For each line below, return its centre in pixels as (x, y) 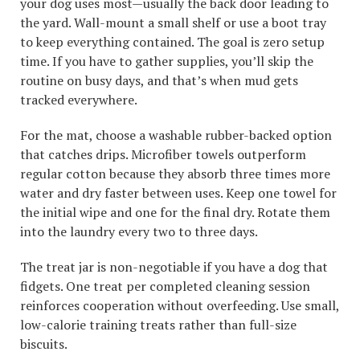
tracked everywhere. (79, 100)
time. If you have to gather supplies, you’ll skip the (167, 61)
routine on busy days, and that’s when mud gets (159, 81)
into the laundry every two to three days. (139, 232)
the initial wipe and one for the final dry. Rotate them (175, 213)
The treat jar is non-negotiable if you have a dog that (174, 267)
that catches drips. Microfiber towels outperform (163, 155)
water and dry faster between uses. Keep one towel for (178, 193)
